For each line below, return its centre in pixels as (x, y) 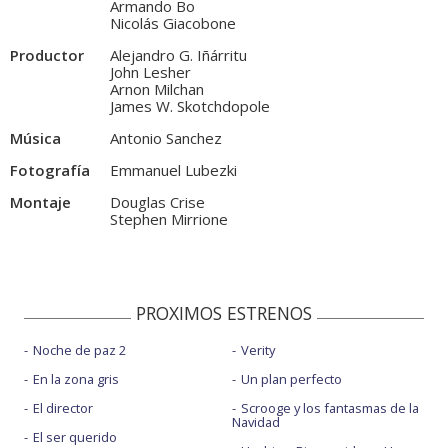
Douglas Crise (157, 202)
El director (63, 408)
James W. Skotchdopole (190, 106)
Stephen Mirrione (169, 219)
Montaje (40, 202)
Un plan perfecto (291, 379)
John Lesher (150, 72)
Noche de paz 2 (79, 350)
